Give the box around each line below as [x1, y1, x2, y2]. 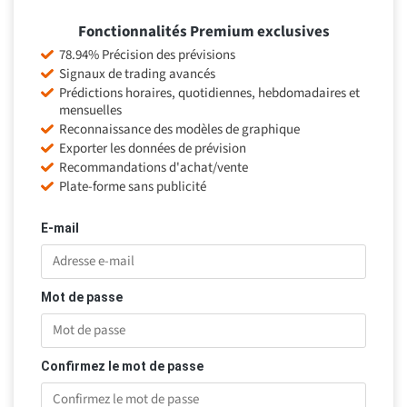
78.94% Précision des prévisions [59, 45, 235, 65]
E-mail [41, 221, 79, 236]
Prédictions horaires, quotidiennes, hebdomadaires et [59, 84, 360, 104]
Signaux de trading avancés [59, 65, 215, 84]
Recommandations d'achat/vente [59, 158, 248, 178]
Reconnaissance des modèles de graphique [59, 120, 300, 140]
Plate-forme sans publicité [59, 177, 206, 197]
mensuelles [59, 101, 122, 121]
